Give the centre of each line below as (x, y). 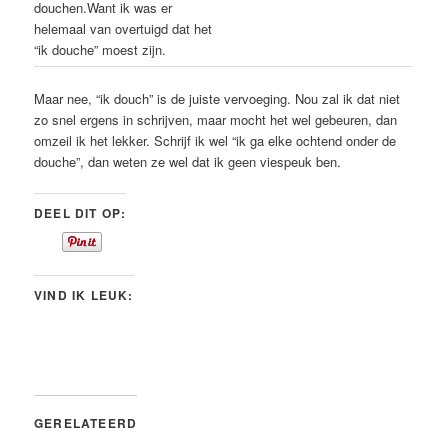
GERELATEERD (86, 422)
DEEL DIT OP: (80, 212)
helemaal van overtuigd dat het (123, 28)
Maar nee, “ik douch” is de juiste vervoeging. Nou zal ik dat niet (217, 98)
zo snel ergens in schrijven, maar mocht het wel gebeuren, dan (216, 119)
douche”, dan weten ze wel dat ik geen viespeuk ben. (188, 161)
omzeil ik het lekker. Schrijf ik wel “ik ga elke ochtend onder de (215, 140)
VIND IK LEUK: (84, 294)
